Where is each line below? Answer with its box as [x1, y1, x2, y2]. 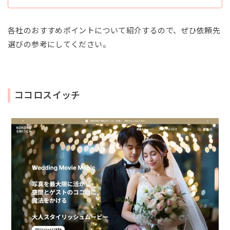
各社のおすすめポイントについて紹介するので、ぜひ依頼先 [8, 26, 221, 35]
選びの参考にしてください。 [8, 40, 110, 49]
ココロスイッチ [14, 90, 81, 101]
